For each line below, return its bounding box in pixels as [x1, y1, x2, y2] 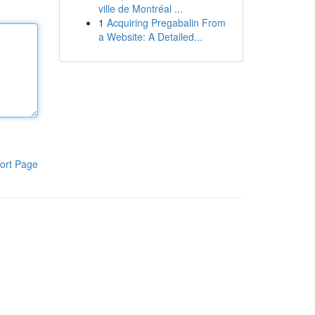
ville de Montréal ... [98, 1, 183, 15]
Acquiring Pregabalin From [106, 15, 226, 30]
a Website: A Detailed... [98, 30, 202, 44]
